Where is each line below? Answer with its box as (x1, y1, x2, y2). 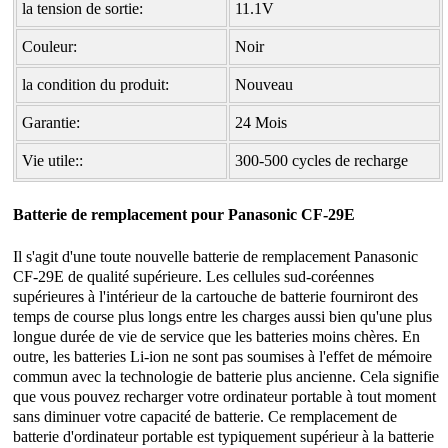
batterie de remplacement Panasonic (193, 247, 419, 265)
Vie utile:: (22, 151, 84, 169)
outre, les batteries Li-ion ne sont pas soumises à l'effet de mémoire (13, 347, 433, 365)
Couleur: (22, 37, 78, 55)
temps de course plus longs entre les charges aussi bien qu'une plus (13, 307, 433, 325)
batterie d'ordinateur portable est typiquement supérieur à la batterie (13, 427, 435, 445)
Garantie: (22, 113, 81, 131)
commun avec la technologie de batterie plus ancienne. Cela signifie (13, 367, 440, 385)
